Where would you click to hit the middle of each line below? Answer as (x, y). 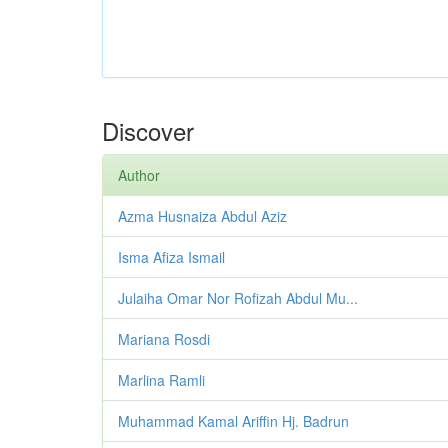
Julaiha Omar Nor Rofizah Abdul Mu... (238, 298)
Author (139, 175)
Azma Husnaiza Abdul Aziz (202, 216)
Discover (148, 131)
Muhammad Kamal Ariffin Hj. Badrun (233, 421)
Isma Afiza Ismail (171, 257)
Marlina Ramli (161, 380)
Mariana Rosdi (164, 339)
